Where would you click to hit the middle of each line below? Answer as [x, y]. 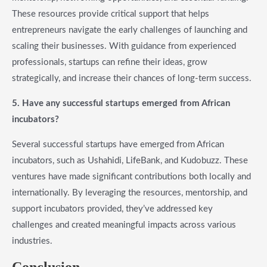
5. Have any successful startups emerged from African [121, 104]
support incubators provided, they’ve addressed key [112, 209]
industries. [32, 241]
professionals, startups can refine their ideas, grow [110, 63]
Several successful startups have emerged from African [118, 145]
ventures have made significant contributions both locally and [131, 177]
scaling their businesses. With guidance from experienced [124, 46]
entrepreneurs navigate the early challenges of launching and [130, 30]
